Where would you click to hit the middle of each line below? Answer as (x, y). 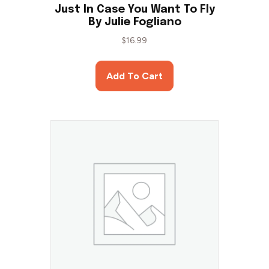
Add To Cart (134, 76)
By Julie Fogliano (134, 23)
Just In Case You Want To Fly (134, 10)
